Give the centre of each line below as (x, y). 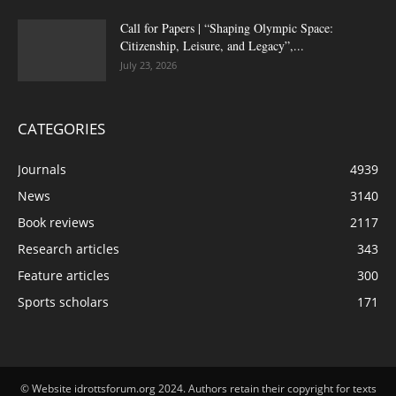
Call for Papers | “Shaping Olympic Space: (227, 27)
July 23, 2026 (148, 65)
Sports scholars (63, 301)
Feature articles (64, 275)
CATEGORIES (61, 128)
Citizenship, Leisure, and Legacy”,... (212, 45)
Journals (42, 169)
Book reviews (56, 222)
